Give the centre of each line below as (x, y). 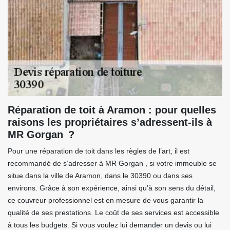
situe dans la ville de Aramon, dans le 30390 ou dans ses (100, 176)
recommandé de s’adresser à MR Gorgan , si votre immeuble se (112, 163)
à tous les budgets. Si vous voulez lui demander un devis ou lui (110, 225)
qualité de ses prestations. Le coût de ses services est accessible (113, 213)
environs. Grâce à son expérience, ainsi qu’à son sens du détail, (112, 188)
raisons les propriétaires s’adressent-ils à (110, 122)
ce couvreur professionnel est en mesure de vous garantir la (106, 200)
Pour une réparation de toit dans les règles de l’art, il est (99, 151)
